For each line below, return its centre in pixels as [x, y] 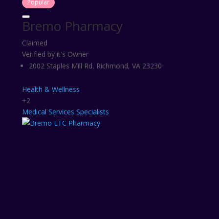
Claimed [34, 43]
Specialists [92, 112]
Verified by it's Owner [55, 54]
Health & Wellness [51, 89]
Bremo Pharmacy [72, 26]
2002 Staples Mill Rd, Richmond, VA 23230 [95, 66]
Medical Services [48, 112]
